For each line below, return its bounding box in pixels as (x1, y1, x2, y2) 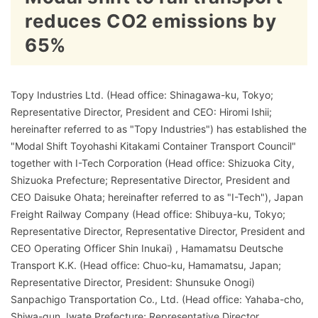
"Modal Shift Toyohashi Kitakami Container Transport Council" (11, 140, 296, 152)
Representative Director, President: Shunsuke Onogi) (11, 276, 255, 288)
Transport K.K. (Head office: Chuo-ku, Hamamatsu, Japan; (11, 259, 281, 271)
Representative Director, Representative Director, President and (11, 225, 305, 237)
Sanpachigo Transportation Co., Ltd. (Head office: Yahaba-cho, (11, 293, 304, 305)
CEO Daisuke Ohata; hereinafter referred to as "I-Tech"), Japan (11, 191, 303, 203)
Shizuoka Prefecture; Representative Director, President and (11, 174, 290, 186)
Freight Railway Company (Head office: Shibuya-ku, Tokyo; (11, 208, 285, 220)
